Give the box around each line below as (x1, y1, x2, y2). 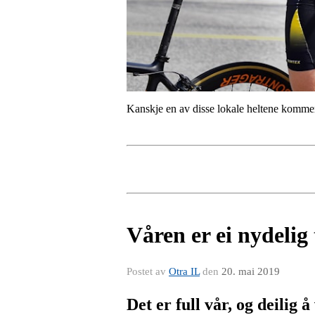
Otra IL (169, 265, 200, 277)
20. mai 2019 (221, 265, 280, 277)
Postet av (127, 265, 169, 277)
